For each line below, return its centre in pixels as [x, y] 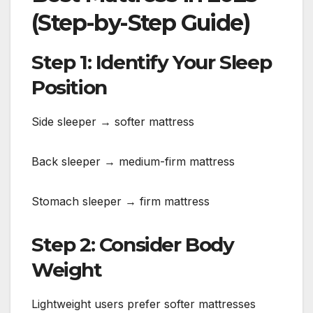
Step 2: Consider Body [133, 244]
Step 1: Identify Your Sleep [152, 62]
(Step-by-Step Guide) [140, 22]
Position [69, 87]
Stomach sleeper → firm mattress [121, 201]
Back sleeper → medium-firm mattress [133, 161]
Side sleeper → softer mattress [113, 121]
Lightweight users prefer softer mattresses [144, 304]
